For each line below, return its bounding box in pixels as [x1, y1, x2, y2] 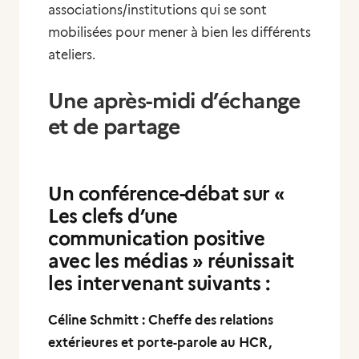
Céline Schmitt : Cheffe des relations [48, 313, 273, 328]
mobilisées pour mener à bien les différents [48, 25, 311, 40]
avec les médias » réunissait [48, 249, 294, 272]
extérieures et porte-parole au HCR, [48, 335, 272, 350]
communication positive [48, 227, 265, 250]
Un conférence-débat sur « [48, 182, 286, 205]
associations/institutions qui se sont [48, 2, 267, 18]
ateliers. [48, 47, 99, 63]
